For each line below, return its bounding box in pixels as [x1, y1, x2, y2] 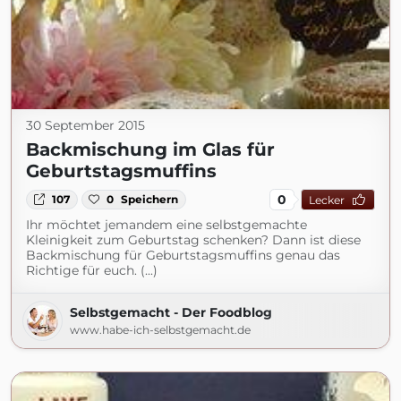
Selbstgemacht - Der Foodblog [70, 304, 272, 320]
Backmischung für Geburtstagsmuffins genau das [26, 247, 340, 263]
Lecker [308, 192, 345, 207]
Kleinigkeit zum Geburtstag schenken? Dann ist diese [26, 232, 361, 248]
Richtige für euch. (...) [26, 262, 158, 278]
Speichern [121, 192, 179, 206]
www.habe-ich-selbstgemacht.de [70, 323, 251, 337]
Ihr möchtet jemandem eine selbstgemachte [26, 217, 307, 233]
